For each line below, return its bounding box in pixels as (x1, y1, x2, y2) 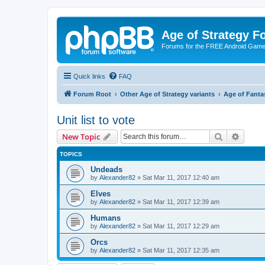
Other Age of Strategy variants (120, 90, 215, 98)
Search (223, 130, 248, 141)
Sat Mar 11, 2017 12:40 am (143, 173, 219, 181)
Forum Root (73, 90, 111, 98)
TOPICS (60, 150, 82, 157)
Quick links (73, 72, 105, 80)
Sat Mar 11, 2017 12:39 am (143, 198, 219, 205)
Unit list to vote (57, 113, 135, 127)
